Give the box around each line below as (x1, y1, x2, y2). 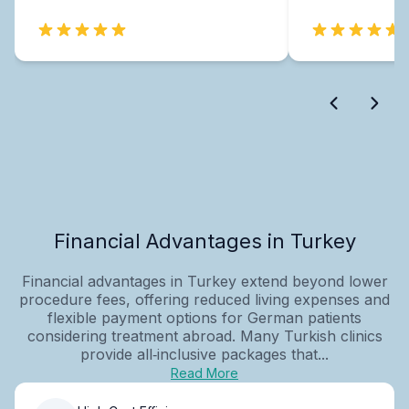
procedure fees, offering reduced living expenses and (19, 289, 390, 309)
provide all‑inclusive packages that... (80, 344, 329, 363)
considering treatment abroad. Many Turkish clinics (26, 326, 383, 345)
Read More (171, 364, 238, 381)
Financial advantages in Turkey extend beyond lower (21, 271, 388, 290)
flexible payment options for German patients (47, 308, 362, 327)
